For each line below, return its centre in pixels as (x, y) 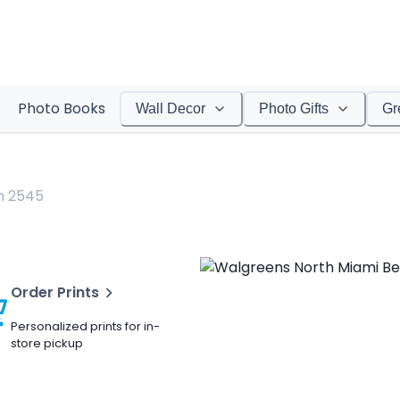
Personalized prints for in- (85, 326)
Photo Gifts (293, 108)
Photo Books (61, 108)
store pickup (47, 343)
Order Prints (55, 292)
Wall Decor (170, 108)
